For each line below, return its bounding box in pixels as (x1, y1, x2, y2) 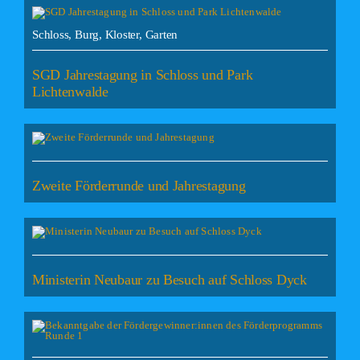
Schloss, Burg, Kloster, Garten (31, 28, 178, 42)
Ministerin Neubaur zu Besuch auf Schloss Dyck (31, 272, 307, 288)
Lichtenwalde (31, 84, 108, 100)
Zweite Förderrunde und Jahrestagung (31, 178, 246, 194)
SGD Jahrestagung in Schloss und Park (31, 67, 253, 84)
